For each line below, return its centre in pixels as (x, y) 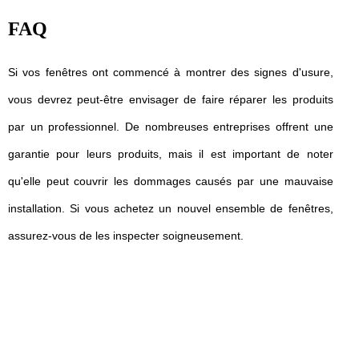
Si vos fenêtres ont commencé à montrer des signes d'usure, (171, 72)
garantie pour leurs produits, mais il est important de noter (171, 154)
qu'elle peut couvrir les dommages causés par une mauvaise (171, 181)
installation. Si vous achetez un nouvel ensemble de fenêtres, (171, 208)
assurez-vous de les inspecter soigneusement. (126, 236)
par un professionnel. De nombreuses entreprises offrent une (171, 127)
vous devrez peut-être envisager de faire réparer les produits (171, 99)
